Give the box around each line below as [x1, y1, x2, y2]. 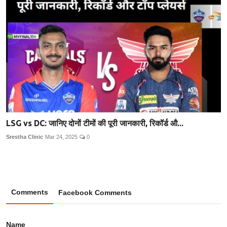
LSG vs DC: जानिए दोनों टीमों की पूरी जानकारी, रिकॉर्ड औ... [6, 119, 183, 128]
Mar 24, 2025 [45, 134, 78, 140]
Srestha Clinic [6, 134, 43, 140]
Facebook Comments [58, 188, 132, 197]
